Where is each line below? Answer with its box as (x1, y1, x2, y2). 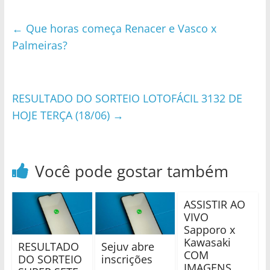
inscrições (101, 251, 152, 266)
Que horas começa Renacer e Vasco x (22, 21, 216, 36)
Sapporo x (184, 222, 236, 237)
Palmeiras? (11, 38, 67, 52)
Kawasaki (184, 235, 231, 250)
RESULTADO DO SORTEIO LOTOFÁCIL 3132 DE (11, 91, 242, 105)
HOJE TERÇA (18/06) (11, 108, 113, 122)
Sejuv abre (101, 239, 154, 254)
